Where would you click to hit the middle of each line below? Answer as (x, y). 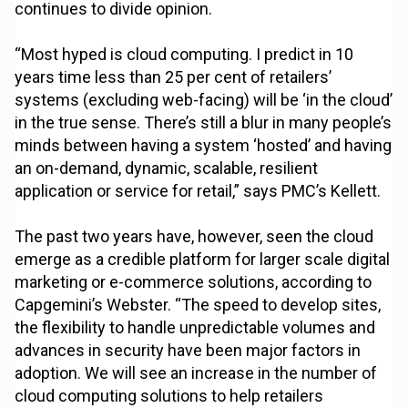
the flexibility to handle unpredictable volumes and (195, 328)
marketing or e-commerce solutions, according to (194, 282)
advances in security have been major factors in (188, 351)
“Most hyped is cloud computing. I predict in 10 (184, 55)
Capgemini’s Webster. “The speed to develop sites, (198, 305)
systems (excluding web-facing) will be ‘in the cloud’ (204, 100)
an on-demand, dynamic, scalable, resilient (167, 168)
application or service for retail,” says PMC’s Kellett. (198, 191)
